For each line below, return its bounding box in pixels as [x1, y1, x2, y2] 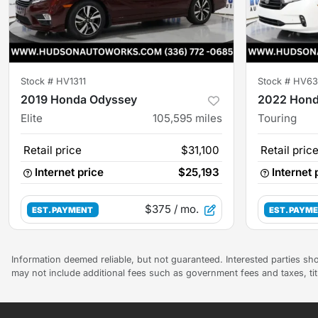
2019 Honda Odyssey [21, 92, 137, 107]
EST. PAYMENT [32, 205, 94, 216]
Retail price [23, 143, 82, 158]
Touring [258, 111, 297, 126]
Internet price [35, 165, 104, 180]
